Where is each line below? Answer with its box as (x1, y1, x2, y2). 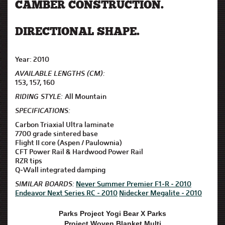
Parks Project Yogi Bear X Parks (59, 209, 166, 217)
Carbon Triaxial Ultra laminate (15, 120, 114, 129)
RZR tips (15, 156, 42, 165)
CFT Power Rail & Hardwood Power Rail (15, 147, 143, 156)
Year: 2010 (15, 55, 49, 64)
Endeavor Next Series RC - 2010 (15, 188, 118, 197)
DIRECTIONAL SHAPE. (15, 27, 140, 38)
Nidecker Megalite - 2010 (119, 188, 202, 197)
